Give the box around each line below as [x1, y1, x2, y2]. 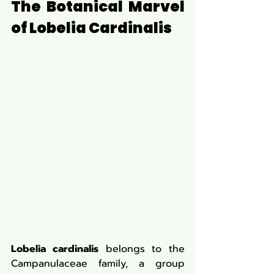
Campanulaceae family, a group [11, 256, 185, 271]
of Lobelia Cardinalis [11, 18, 172, 38]
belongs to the [98, 242, 185, 256]
